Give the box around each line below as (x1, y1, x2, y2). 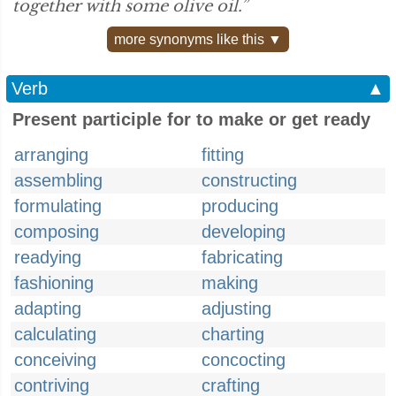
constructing (202, 171, 297, 190)
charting (202, 324, 264, 344)
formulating (14, 196, 102, 216)
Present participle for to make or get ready (12, 110, 370, 129)
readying (14, 247, 81, 267)
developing (202, 222, 286, 241)
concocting (202, 350, 286, 369)
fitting (202, 145, 244, 164)
